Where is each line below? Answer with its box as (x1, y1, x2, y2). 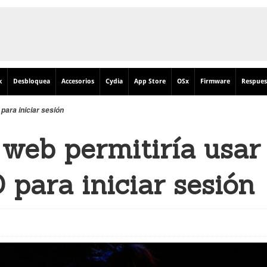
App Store (134, 77, 166, 85)
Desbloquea (13, 77, 50, 85)
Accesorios (61, 77, 94, 85)
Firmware (200, 77, 230, 85)
